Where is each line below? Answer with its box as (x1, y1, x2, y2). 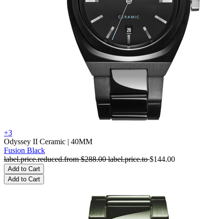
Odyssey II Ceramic (4, 137, 66, 146)
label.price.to (108, 155, 150, 163)
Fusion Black (4, 146, 45, 154)
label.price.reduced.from (4, 155, 81, 163)
